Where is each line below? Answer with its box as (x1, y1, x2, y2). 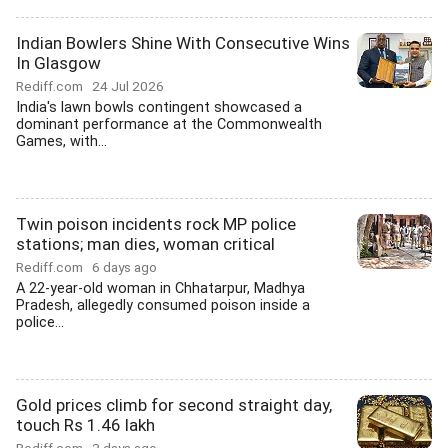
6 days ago (92, 259, 157, 275)
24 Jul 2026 (92, 78, 164, 94)
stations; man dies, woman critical (16, 234, 275, 254)
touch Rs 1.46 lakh (16, 415, 155, 435)
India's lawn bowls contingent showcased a (16, 99, 302, 116)
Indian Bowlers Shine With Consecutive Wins (16, 33, 350, 53)
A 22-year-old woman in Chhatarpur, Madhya (16, 280, 305, 297)
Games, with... (16, 133, 107, 150)
